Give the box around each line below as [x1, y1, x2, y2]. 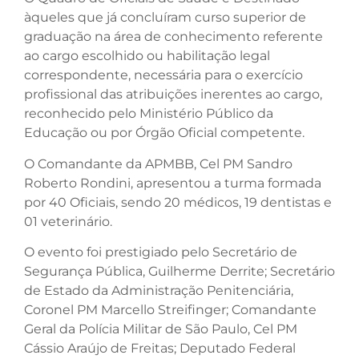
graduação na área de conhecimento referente [24, 29, 323, 45]
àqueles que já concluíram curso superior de [24, 10, 306, 26]
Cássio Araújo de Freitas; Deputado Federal [24, 341, 296, 357]
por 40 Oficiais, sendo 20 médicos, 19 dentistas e [24, 194, 332, 210]
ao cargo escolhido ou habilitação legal [24, 48, 270, 64]
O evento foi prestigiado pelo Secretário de [24, 244, 297, 260]
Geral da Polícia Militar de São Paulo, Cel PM [24, 321, 297, 337]
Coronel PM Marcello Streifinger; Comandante [24, 302, 317, 318]
